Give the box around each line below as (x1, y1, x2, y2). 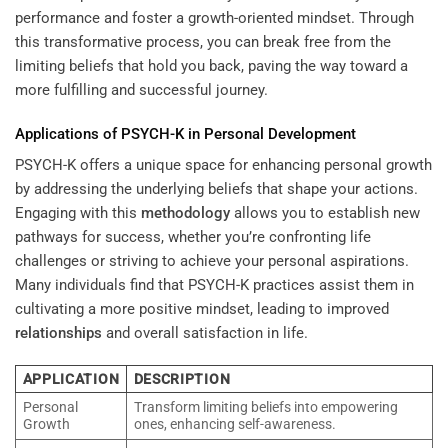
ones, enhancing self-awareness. (133, 415, 336, 432)
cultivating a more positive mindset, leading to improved (15, 300, 389, 319)
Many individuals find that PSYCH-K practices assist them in (15, 276, 414, 295)
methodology (141, 204, 230, 223)
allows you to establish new (230, 204, 420, 223)
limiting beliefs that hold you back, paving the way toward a (15, 57, 408, 76)
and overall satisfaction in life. (102, 324, 308, 343)
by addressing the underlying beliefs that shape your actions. (15, 180, 418, 199)
